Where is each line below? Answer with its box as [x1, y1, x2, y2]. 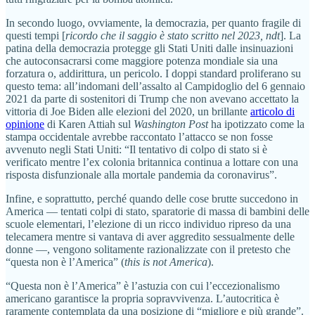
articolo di [250, 105, 295, 118]
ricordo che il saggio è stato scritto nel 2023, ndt [65, 30, 280, 42]
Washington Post [134, 118, 208, 131]
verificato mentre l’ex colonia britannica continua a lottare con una [6, 156, 298, 169]
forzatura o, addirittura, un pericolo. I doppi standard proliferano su [6, 67, 301, 80]
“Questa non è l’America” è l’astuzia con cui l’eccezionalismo [6, 280, 280, 292]
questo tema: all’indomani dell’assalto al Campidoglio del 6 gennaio [6, 80, 305, 93]
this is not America [124, 256, 207, 269]
